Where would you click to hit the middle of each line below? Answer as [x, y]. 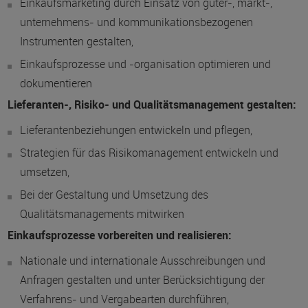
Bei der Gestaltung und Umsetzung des [114, 195]
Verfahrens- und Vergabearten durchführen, [124, 299]
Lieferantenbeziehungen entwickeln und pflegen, [136, 130]
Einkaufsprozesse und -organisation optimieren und [145, 64]
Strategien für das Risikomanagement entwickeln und [149, 153]
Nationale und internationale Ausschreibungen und [142, 261]
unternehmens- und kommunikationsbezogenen [136, 22]
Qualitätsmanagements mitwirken [102, 214]
